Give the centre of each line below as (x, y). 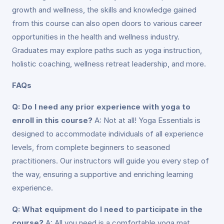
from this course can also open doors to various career (107, 23)
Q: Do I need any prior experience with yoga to (101, 107)
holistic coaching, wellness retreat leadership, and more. (109, 64)
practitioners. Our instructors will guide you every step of (110, 161)
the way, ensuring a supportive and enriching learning (102, 174)
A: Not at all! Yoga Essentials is (146, 120)
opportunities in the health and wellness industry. (96, 37)
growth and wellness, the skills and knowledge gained (104, 10)
